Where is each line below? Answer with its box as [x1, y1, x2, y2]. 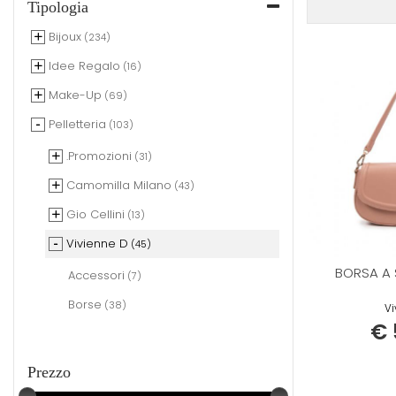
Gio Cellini [66, 205, 125, 223]
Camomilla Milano [66, 176, 171, 194]
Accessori [68, 266, 125, 284]
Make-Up [49, 86, 102, 103]
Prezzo [27, 362, 71, 381]
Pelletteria [49, 115, 106, 133]
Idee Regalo [49, 57, 120, 74]
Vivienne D [66, 234, 128, 252]
